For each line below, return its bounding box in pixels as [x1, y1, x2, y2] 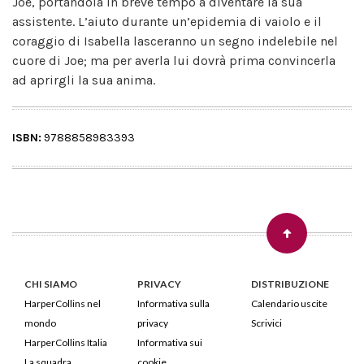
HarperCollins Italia [24, 336, 107, 349]
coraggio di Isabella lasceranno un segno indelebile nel [12, 33, 338, 50]
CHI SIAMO [24, 278, 77, 291]
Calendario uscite [250, 297, 327, 310]
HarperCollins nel [24, 297, 101, 310]
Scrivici [250, 317, 282, 330]
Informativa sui [137, 336, 203, 349]
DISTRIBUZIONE [250, 278, 329, 291]
